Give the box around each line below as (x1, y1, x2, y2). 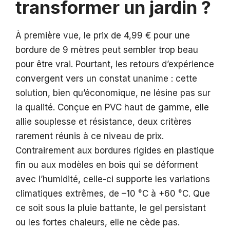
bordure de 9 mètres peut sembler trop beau (15, 45, 198, 55)
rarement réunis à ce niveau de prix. (15, 131, 164, 142)
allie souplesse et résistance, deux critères (15, 117, 191, 127)
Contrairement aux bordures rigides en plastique (15, 145, 214, 156)
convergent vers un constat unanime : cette (15, 73, 197, 84)
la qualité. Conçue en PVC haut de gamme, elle (15, 102, 209, 113)
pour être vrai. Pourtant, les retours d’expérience (15, 59, 214, 70)
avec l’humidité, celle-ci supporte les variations (15, 174, 210, 185)
